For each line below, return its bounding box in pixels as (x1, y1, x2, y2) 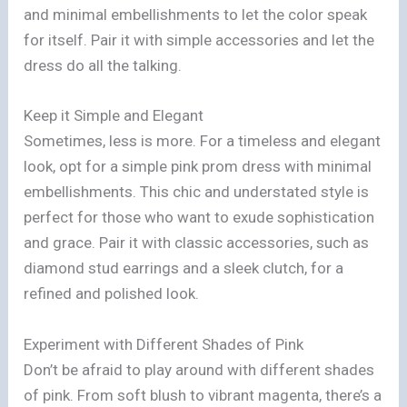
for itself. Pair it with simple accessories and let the (24, 31, 375, 50)
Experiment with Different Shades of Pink (24, 334, 304, 353)
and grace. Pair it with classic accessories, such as (24, 233, 370, 253)
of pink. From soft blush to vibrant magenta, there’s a (24, 385, 382, 404)
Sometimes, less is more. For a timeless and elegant (24, 132, 382, 151)
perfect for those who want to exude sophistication (24, 208, 375, 227)
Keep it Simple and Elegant (24, 106, 204, 125)
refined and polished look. (24, 284, 200, 303)
